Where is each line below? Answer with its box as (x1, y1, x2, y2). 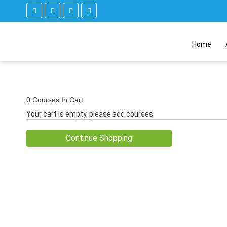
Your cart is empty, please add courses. (26, 110, 155, 118)
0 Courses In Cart (26, 96, 83, 104)
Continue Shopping (66, 133, 133, 143)
